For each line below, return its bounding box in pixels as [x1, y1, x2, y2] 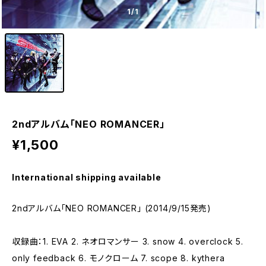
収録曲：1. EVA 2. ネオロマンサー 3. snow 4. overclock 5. [12, 236, 243, 246]
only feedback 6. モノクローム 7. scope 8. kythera [12, 253, 225, 263]
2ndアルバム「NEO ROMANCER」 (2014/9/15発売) [12, 203, 211, 213]
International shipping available [12, 172, 161, 182]
